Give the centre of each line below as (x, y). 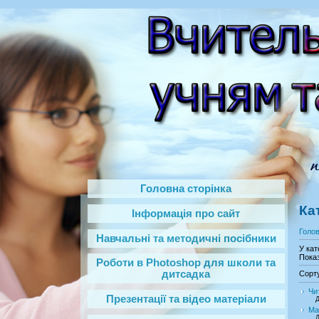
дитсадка (186, 274)
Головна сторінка (186, 189)
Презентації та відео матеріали (186, 299)
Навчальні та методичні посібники (186, 238)
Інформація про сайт (186, 213)
